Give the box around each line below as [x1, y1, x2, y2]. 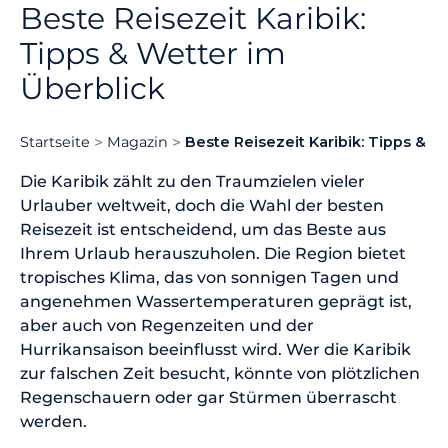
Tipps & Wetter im [20, 35, 286, 72]
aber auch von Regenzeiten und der [20, 316, 314, 335]
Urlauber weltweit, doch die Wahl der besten [20, 196, 384, 215]
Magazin [107, 133, 168, 151]
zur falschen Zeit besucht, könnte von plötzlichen [20, 364, 420, 383]
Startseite [20, 133, 90, 151]
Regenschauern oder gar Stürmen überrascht [20, 388, 397, 407]
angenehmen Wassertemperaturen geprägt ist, [20, 292, 412, 311]
